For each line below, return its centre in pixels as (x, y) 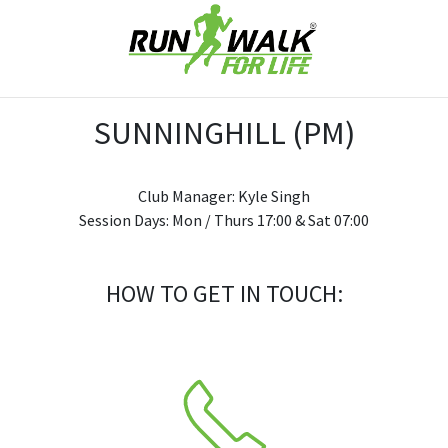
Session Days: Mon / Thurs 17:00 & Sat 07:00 (224, 220)
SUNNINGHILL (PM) (224, 133)
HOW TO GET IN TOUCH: (224, 294)
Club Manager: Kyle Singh (224, 196)
